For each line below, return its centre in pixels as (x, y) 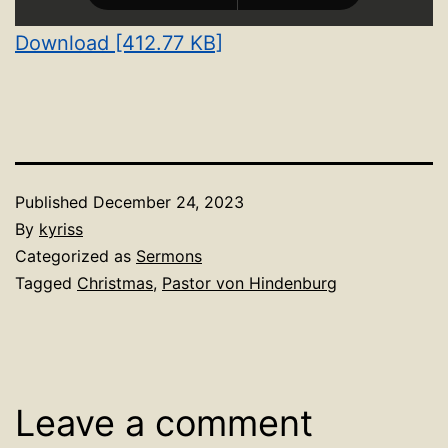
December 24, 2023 (168, 202)
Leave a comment (164, 423)
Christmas (115, 283)
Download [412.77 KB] (119, 43)
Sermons (169, 256)
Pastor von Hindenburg (249, 283)
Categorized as (75, 256)
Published (54, 202)
